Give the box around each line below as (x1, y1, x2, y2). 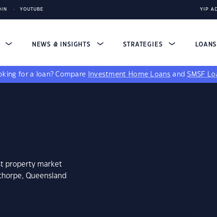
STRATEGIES (123, 42, 165, 47)
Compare (55, 71, 88, 78)
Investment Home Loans (88, 71, 170, 78)
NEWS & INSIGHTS (31, 42, 93, 47)
